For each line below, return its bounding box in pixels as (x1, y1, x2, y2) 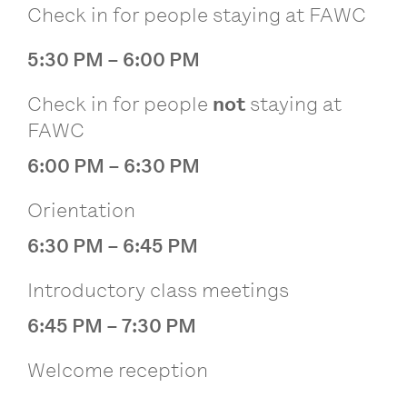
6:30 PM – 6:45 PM (27, 233, 198, 258)
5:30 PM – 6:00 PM (27, 46, 200, 72)
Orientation (27, 197, 135, 223)
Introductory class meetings (27, 277, 289, 303)
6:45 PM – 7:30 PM (27, 313, 196, 338)
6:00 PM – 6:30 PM (27, 153, 200, 178)
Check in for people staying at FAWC (27, 2, 366, 27)
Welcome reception (27, 357, 208, 382)
